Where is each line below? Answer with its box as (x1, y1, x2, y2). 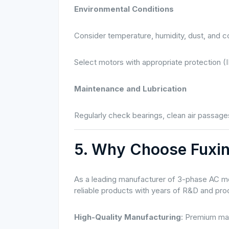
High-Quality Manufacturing (74, 212, 181, 222)
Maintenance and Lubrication (74, 84, 187, 94)
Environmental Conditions (74, 4, 174, 14)
